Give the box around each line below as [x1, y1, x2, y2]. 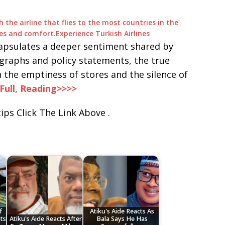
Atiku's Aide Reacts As [89, 207, 154, 216]
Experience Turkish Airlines [56, 29, 150, 39]
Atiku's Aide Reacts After [9, 214, 82, 223]
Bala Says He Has [96, 214, 148, 223]
